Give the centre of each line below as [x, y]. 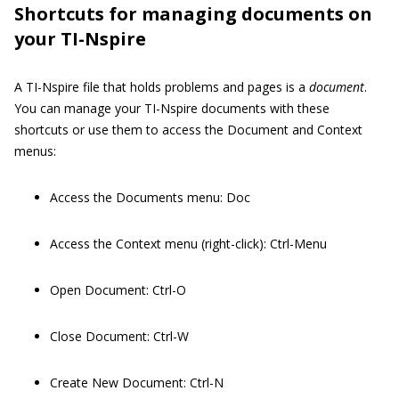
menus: [35, 151]
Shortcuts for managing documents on [193, 14]
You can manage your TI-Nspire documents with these [172, 108]
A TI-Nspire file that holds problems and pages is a [162, 87]
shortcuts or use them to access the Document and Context [188, 130]
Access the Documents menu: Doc [150, 197]
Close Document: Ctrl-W [119, 336]
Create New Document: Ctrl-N [137, 383]
